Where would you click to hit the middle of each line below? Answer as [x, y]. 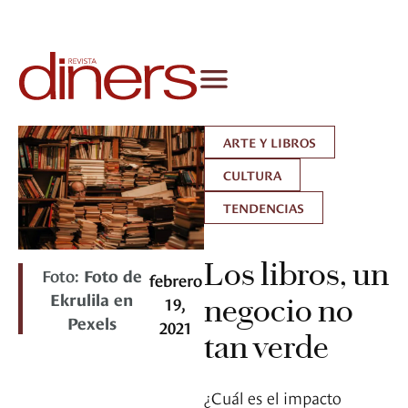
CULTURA [252, 175]
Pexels [92, 322]
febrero [175, 280]
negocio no [279, 311]
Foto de [112, 275]
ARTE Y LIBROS [270, 142]
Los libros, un [296, 275]
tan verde [266, 347]
